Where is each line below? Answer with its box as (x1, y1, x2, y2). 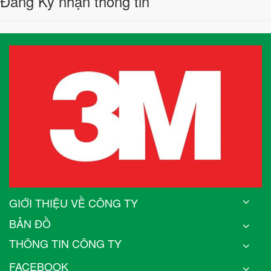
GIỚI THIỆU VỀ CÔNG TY (9, 194, 138, 211)
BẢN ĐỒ (9, 215, 51, 231)
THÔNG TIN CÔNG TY (9, 235, 122, 251)
